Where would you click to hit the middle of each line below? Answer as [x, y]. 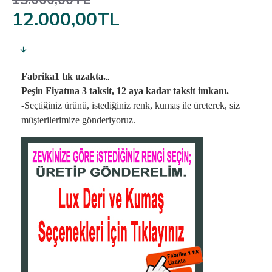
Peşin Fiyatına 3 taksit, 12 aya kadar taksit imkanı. [125, 91]
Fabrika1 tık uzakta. [63, 76]
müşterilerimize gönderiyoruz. [78, 120]
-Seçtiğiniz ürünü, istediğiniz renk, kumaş [102, 105]
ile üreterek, [206, 105]
